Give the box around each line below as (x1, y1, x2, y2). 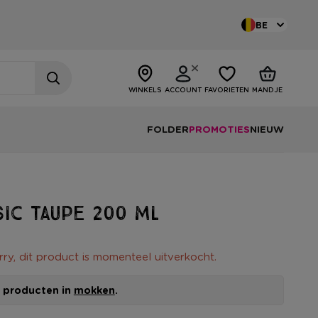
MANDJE (252, 86, 283, 94)
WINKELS (128, 86, 162, 94)
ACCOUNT (165, 86, 202, 94)
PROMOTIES (189, 122, 250, 136)
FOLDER (147, 122, 189, 136)
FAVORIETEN (204, 86, 249, 94)
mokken (73, 283, 115, 297)
